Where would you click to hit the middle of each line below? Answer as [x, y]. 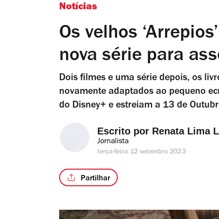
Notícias [78, 8]
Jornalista [113, 142]
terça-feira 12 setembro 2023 [142, 153]
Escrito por [125, 131]
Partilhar [95, 179]
